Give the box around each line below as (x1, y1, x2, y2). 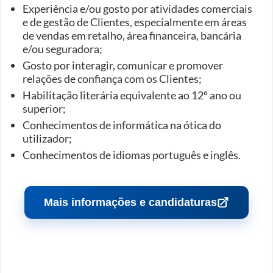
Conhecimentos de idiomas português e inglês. (23, 147, 241, 161)
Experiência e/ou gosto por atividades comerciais (23, 1, 253, 15)
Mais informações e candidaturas (43, 196, 217, 208)
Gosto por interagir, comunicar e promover (23, 58, 224, 72)
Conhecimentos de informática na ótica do (23, 118, 222, 132)
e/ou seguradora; (23, 41, 103, 55)
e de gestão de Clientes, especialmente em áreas (23, 15, 247, 29)
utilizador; (23, 131, 73, 145)
